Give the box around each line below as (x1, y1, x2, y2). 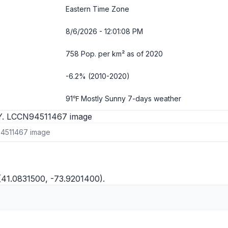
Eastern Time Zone (66, 5, 129, 13)
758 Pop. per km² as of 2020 (66, 49, 163, 58)
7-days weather (128, 94, 181, 103)
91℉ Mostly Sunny (66, 94, 128, 103)
